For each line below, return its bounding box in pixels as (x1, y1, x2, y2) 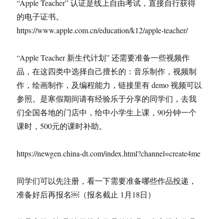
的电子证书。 (17, 11, 64, 22)
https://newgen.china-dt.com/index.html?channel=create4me (17, 148, 201, 158)
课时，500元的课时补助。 (17, 120, 107, 131)
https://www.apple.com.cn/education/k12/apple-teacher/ (17, 24, 188, 35)
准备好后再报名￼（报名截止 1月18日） (17, 189, 156, 199)
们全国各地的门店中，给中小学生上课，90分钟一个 (17, 107, 197, 117)
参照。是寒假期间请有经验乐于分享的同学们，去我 (17, 93, 197, 104)
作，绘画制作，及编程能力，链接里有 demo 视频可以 (17, 79, 202, 90)
